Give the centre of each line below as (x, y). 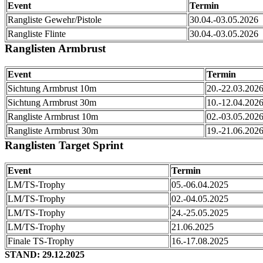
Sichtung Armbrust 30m (52, 102)
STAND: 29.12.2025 (45, 255)
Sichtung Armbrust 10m (52, 88)
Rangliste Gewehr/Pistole (55, 19)
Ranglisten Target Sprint (64, 145)
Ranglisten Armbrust (55, 48)
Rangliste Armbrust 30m (53, 130)
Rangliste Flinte (37, 33)
